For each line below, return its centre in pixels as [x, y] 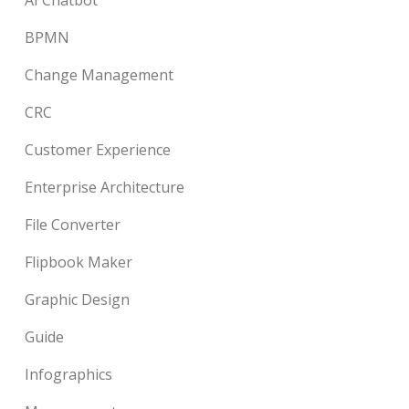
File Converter [73, 224]
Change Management [100, 74]
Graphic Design [78, 299]
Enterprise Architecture [105, 187]
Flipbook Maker [79, 262]
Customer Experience [98, 149]
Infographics [69, 374]
